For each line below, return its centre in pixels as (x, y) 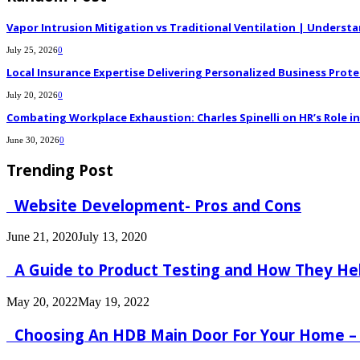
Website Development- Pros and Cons (154, 205)
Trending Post (60, 170)
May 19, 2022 (114, 301)
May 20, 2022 (42, 301)
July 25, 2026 (32, 50)
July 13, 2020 (112, 237)
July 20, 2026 (32, 95)
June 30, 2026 (33, 140)
